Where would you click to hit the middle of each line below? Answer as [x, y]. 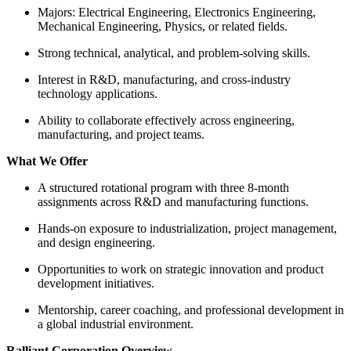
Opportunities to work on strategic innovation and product [181, 269]
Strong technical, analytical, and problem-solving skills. [174, 52]
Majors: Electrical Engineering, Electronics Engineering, [177, 12]
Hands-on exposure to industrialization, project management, [187, 228]
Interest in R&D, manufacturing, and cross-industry [164, 79]
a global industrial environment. [116, 324]
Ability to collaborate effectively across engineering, [166, 120]
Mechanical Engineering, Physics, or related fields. [163, 26]
